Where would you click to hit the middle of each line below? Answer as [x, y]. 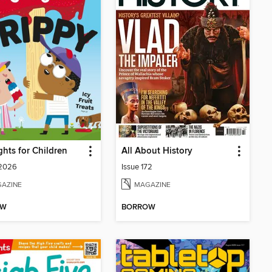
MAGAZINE [152, 185]
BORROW [138, 208]
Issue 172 [137, 167]
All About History [157, 151]
